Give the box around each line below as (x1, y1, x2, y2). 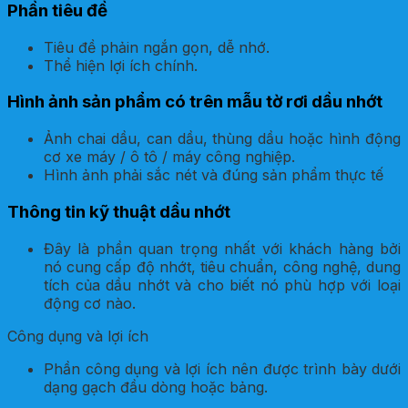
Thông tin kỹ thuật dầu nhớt (7, 200, 230, 222)
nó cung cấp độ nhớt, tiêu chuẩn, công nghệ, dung (44, 257, 401, 276)
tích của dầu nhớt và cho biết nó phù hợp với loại (44, 275, 401, 294)
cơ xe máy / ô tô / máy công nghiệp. (44, 148, 295, 167)
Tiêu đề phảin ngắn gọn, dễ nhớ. (44, 37, 270, 56)
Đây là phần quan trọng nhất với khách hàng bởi (44, 239, 401, 258)
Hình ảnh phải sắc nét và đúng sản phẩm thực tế (44, 166, 383, 185)
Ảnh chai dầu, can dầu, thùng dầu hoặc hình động (44, 129, 401, 148)
